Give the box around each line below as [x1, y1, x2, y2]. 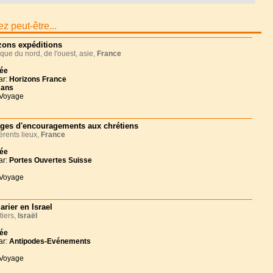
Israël [18, 211, 37, 220]
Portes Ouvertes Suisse [9, 156, 92, 165]
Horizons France [9, 75, 66, 83]
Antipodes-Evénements [9, 237, 91, 246]
